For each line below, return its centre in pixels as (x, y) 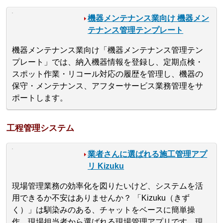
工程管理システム (41, 128)
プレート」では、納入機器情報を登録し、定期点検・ (108, 62)
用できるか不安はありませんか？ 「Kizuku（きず (101, 198)
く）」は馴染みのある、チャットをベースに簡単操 (104, 210)
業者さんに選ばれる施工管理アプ (148, 154)
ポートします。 (40, 98)
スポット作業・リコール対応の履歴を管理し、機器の (108, 74)
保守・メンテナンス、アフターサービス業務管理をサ (108, 86)
